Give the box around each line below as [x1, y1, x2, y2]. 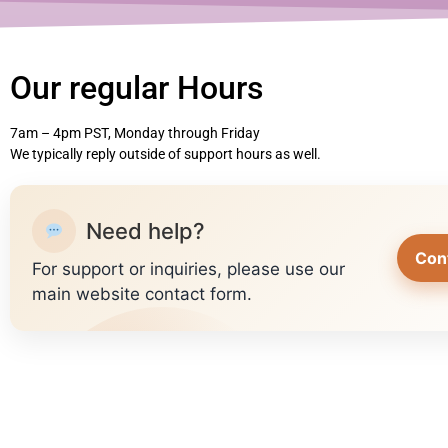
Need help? [86, 217, 205, 244]
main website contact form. [32, 284, 252, 304]
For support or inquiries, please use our [32, 259, 345, 279]
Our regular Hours [10, 69, 263, 107]
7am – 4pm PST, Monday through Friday [10, 125, 260, 141]
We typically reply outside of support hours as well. [10, 146, 321, 162]
